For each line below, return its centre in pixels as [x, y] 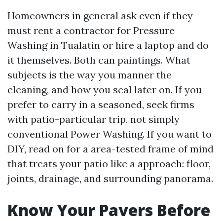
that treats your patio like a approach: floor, [109, 164]
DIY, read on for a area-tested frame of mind [110, 149]
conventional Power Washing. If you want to [110, 134]
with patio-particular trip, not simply [93, 119]
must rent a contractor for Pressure [91, 30]
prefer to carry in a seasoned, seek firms [101, 104]
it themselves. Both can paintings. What [99, 60]
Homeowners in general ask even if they [100, 16]
